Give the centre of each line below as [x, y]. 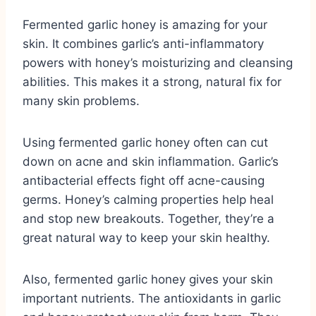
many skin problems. [81, 101]
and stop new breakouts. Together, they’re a [148, 218]
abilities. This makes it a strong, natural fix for [152, 81]
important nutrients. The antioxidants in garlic [152, 298]
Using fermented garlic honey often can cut [145, 142]
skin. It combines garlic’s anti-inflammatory [143, 43]
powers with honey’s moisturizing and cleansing [158, 62]
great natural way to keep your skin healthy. [146, 237]
